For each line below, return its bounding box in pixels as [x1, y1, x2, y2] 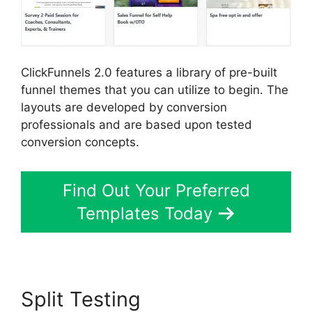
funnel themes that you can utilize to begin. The [21, 83, 288, 97]
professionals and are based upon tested [21, 118, 252, 132]
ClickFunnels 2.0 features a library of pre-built [21, 65, 277, 79]
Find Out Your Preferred [62, 180, 250, 201]
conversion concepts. [21, 135, 139, 149]
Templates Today [76, 203, 212, 224]
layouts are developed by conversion [21, 100, 227, 114]
